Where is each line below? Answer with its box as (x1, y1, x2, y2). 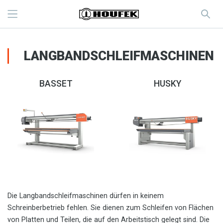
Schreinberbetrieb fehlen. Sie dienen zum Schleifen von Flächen (7, 204, 214, 213)
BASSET (39, 79, 73, 89)
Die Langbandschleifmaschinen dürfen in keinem (7, 192, 164, 201)
